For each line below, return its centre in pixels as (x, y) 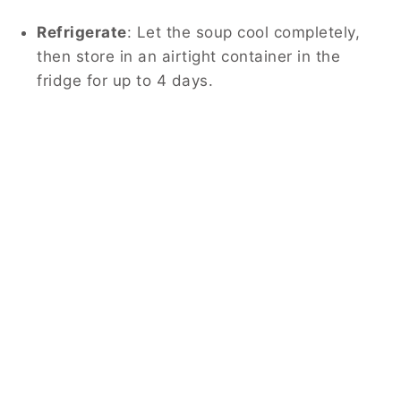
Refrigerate (82, 32)
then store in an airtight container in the (188, 56)
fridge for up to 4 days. (125, 80)
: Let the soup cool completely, (243, 32)
